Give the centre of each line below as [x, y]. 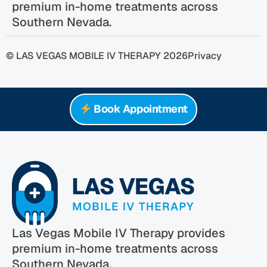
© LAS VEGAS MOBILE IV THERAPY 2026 [97, 56]
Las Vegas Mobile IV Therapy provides [119, 233]
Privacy [205, 56]
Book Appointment [139, 109]
